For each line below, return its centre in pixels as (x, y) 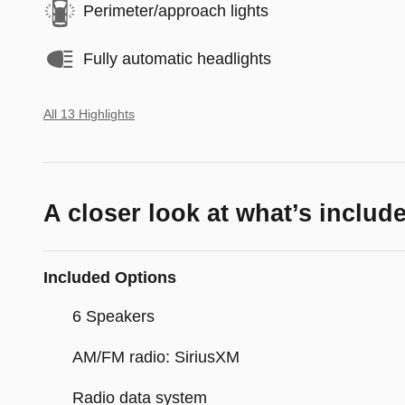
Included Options (110, 277)
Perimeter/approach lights (176, 11)
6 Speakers (113, 316)
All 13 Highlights (89, 114)
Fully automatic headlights (177, 59)
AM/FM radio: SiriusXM (156, 357)
